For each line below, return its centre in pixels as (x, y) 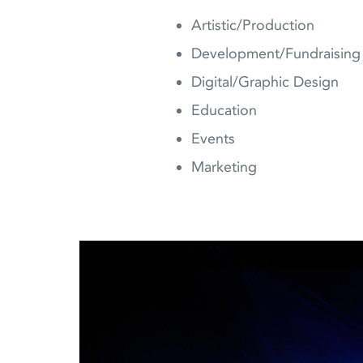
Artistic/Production (253, 25)
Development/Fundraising (276, 53)
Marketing (224, 167)
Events (213, 138)
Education (224, 110)
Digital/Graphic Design (265, 81)
